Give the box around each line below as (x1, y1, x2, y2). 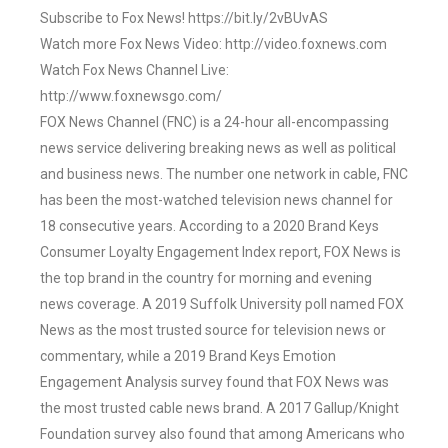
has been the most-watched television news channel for (40, 192, 393, 209)
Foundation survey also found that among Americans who (40, 426, 405, 443)
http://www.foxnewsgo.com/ (40, 88, 222, 105)
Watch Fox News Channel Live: (40, 62, 229, 79)
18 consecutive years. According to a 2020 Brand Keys (40, 218, 379, 235)
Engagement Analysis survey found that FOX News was (40, 374, 389, 391)
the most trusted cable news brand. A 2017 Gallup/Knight (40, 400, 399, 417)
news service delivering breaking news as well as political (40, 140, 396, 157)
